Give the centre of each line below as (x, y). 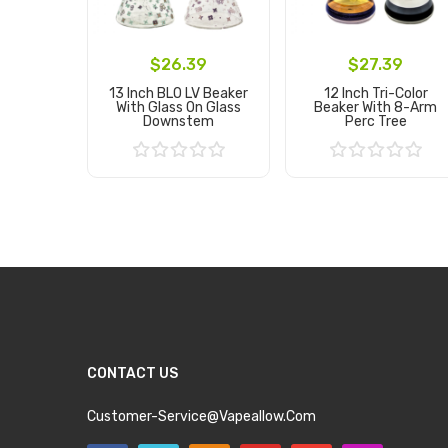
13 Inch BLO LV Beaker (178, 93)
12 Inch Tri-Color (375, 93)
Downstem (178, 121)
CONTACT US (132, 373)
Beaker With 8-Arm (376, 107)
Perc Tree (375, 121)
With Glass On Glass (178, 107)
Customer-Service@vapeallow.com (201, 416)
